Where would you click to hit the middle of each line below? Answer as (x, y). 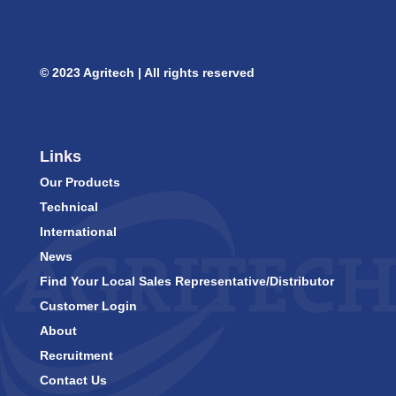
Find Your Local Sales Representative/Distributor (187, 282)
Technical (69, 207)
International (78, 232)
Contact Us (73, 381)
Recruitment (76, 356)
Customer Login (88, 306)
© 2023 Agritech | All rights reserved (147, 72)
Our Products (80, 183)
